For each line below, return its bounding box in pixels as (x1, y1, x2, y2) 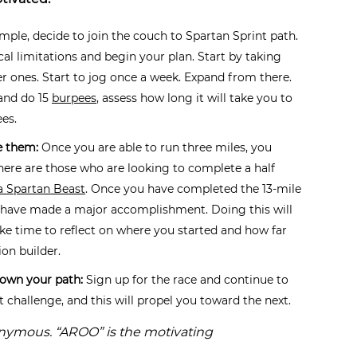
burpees (52, 90, 96, 105)
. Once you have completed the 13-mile (85, 181, 301, 196)
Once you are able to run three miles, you (38, 139, 272, 155)
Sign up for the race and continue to (83, 272, 288, 287)
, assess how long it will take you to (96, 90, 292, 105)
